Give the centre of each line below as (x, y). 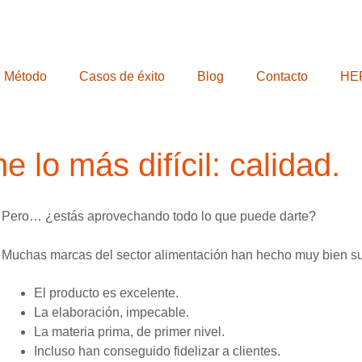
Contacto (282, 76)
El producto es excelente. (107, 293)
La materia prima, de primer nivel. (130, 332)
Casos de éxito (122, 76)
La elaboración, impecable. (112, 312)
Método (25, 76)
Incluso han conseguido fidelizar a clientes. (158, 351)
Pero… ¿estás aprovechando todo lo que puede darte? (159, 216)
